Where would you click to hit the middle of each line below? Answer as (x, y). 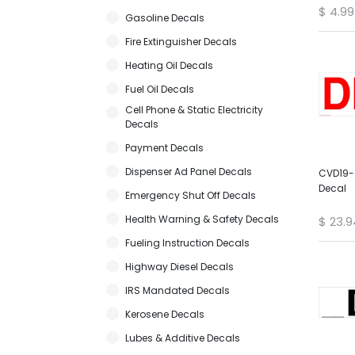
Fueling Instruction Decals (187, 242)
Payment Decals (164, 147)
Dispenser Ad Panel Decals (189, 171)
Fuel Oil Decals (160, 89)
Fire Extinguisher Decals (181, 41)
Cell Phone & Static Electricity (194, 109)
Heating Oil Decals (169, 65)
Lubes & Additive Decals (183, 338)
